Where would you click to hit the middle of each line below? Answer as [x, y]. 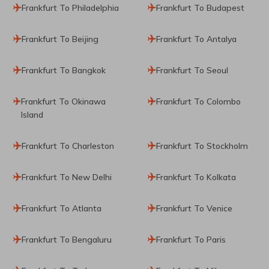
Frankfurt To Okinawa [63, 101]
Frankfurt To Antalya [196, 39]
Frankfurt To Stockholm [202, 146]
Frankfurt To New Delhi [67, 177]
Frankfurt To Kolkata [196, 177]
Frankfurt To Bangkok [64, 70]
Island [32, 114]
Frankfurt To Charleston [68, 146]
